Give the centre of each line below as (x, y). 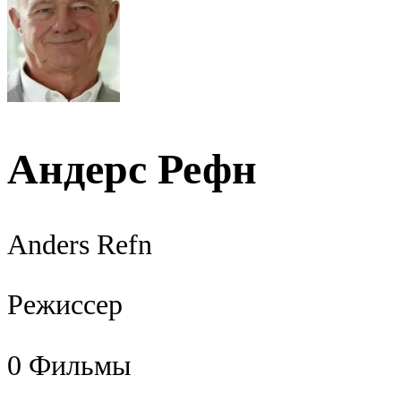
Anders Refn (80, 244)
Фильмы (80, 365)
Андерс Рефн (132, 169)
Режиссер (65, 305)
